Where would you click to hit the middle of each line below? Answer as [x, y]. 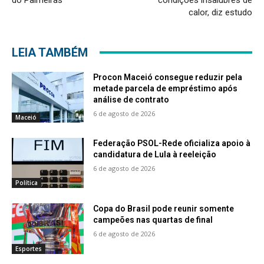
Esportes [29, 248]
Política [27, 183]
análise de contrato [131, 99]
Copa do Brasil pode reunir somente [164, 209]
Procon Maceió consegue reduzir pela [168, 77]
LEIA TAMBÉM [50, 52]
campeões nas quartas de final [153, 220]
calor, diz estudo [220, 12]
